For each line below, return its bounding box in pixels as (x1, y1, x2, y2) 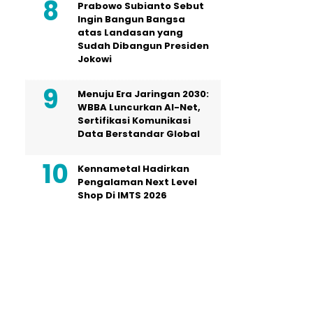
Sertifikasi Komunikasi (78, 113, 191, 127)
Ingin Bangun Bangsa (78, 12, 185, 26)
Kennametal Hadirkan (78, 161, 189, 175)
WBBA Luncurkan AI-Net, (78, 100, 201, 114)
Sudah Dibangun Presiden (78, 38, 209, 52)
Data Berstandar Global (78, 126, 200, 140)
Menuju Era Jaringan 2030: (78, 87, 209, 101)
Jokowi (78, 52, 112, 66)
